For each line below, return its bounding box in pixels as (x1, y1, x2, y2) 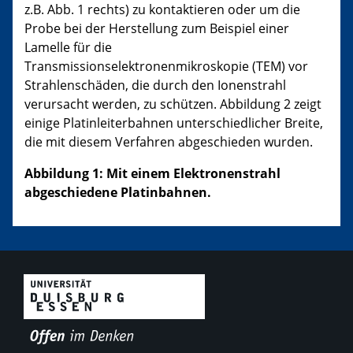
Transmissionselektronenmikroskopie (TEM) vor (24, 57, 308, 75)
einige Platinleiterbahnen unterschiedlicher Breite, (24, 113, 323, 132)
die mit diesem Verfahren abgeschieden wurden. (24, 132, 313, 150)
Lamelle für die (24, 38, 112, 56)
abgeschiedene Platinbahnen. (24, 183, 211, 201)
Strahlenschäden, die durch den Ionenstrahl (24, 76, 286, 94)
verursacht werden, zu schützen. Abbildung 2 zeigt (24, 95, 321, 113)
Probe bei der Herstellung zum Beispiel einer (24, 19, 289, 37)
